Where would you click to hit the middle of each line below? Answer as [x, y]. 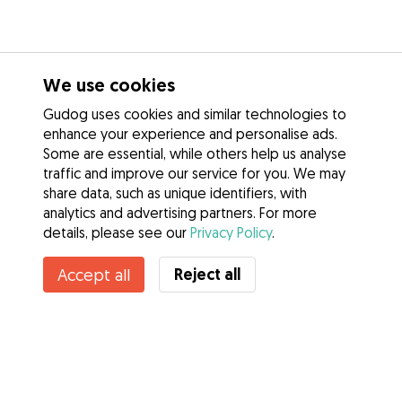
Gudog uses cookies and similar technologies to [195, 114]
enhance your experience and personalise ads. [190, 134]
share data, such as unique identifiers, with [175, 193]
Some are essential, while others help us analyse [195, 153]
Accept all [94, 275]
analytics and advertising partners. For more [180, 213]
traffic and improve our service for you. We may [194, 173]
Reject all [207, 274]
